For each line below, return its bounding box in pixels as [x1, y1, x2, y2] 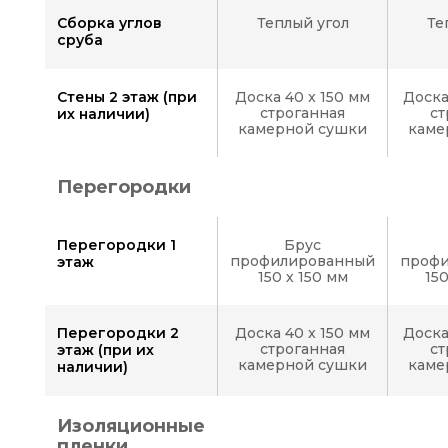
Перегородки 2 [57, 324, 179, 342]
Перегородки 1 [57, 236, 176, 254]
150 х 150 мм [257, 268, 348, 286]
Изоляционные [57, 415, 205, 437]
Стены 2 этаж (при [57, 88, 197, 106]
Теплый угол [256, 14, 349, 32]
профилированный [230, 252, 375, 270]
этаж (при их [57, 341, 154, 359]
